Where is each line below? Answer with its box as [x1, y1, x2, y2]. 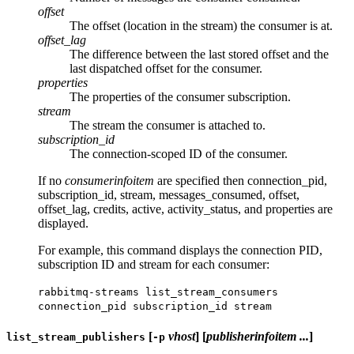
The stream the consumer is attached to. [70, 118, 265, 132]
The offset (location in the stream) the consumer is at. [70, 18, 333, 32]
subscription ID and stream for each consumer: [38, 257, 269, 271]
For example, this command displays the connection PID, [38, 243, 322, 257]
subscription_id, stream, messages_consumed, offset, [38, 187, 299, 201]
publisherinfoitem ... [206, 329, 309, 343]
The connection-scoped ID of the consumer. [70, 146, 288, 160]
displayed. [38, 216, 88, 230]
